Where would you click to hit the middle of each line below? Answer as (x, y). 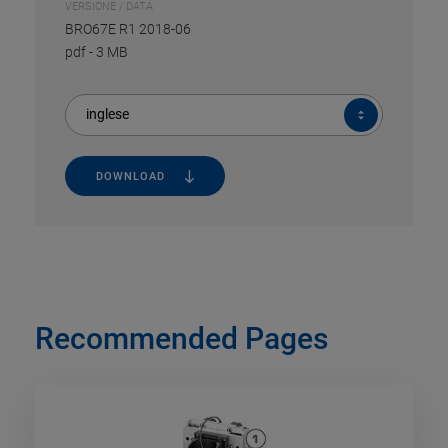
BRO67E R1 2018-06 (128, 28)
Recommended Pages (181, 338)
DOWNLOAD (130, 177)
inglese (107, 113)
